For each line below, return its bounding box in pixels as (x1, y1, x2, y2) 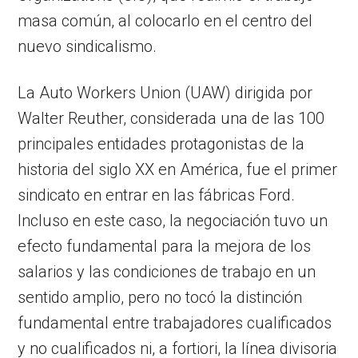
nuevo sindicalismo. (18, 36, 157, 56)
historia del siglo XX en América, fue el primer (18, 159, 338, 179)
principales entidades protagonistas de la (18, 133, 305, 153)
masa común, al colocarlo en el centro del (18, 10, 313, 30)
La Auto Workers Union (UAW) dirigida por (18, 82, 313, 102)
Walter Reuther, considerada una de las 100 (18, 108, 325, 128)
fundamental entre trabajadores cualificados (18, 312, 332, 332)
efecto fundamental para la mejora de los (18, 236, 312, 256)
